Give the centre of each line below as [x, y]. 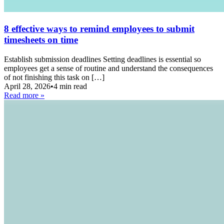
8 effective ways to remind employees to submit [99, 29]
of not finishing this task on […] [54, 77]
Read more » [24, 95]
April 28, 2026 [27, 86]
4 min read [70, 86]
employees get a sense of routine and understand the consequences [108, 68]
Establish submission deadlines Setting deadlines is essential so [102, 59]
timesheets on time [41, 40]
